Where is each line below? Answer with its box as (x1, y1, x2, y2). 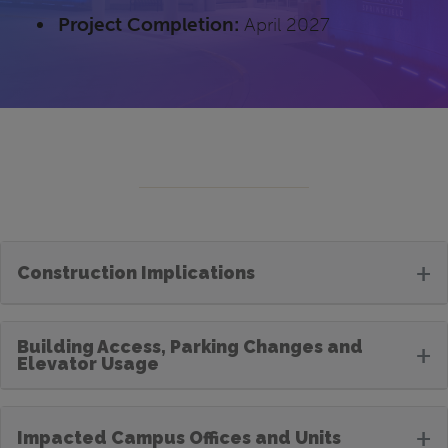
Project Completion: (58, 12, 240, 36)
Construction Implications (17, 261, 255, 283)
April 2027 (239, 12, 331, 36)
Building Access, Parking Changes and (17, 335, 363, 357)
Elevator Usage (17, 352, 159, 374)
